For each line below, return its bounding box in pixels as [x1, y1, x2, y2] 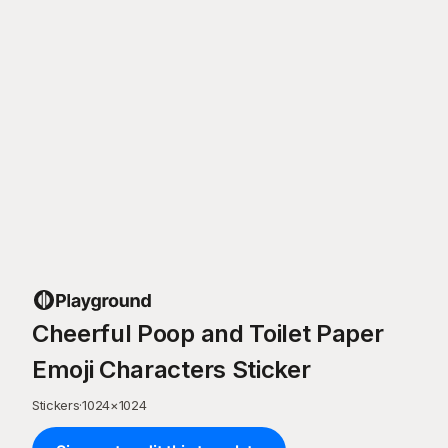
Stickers [32, 397, 80, 413]
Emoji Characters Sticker [32, 355, 311, 384]
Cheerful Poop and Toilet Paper [32, 319, 384, 348]
